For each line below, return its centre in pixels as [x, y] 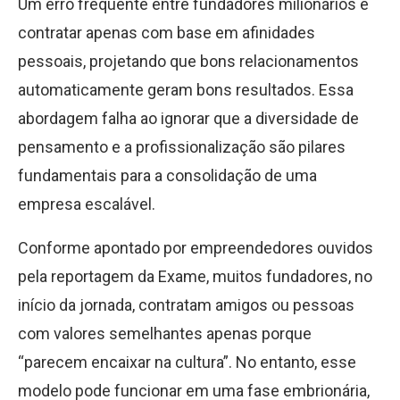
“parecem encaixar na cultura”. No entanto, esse [187, 362]
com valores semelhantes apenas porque [165, 333]
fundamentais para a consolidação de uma [167, 175]
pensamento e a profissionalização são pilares [182, 147]
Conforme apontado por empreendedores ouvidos [196, 248]
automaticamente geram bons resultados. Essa [186, 90]
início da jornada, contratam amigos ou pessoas [186, 305]
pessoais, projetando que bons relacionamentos [188, 61]
